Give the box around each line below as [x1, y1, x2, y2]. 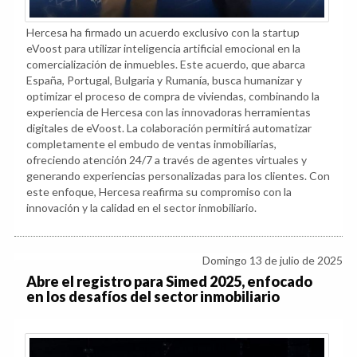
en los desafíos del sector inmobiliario [26, 287, 280, 305]
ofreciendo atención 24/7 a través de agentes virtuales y [26, 152, 307, 167]
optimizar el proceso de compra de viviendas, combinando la [26, 88, 320, 103]
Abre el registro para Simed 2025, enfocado [26, 272, 312, 290]
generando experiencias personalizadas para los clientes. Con [26, 168, 330, 182]
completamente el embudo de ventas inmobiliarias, [26, 136, 277, 151]
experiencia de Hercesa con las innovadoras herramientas [26, 104, 311, 119]
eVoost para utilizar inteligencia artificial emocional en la [26, 41, 300, 55]
